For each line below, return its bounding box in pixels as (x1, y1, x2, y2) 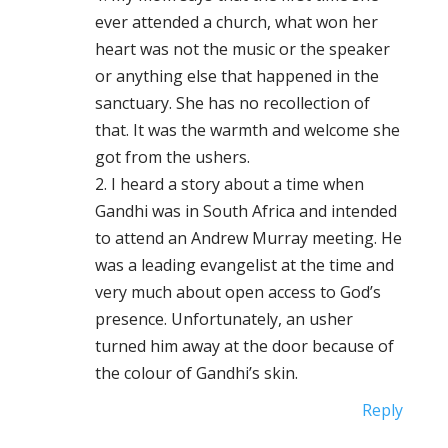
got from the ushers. (94, 146, 250, 168)
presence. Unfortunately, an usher (94, 308, 353, 330)
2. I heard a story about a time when (94, 173, 364, 195)
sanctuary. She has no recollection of (94, 92, 370, 114)
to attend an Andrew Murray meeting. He (94, 227, 402, 249)
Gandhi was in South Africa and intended (94, 200, 397, 222)
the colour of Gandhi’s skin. (94, 362, 298, 384)
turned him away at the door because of (94, 335, 394, 357)
